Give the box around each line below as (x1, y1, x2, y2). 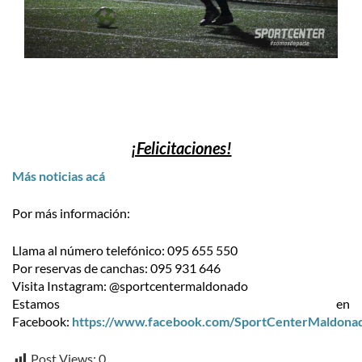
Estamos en (12, 296, 350, 311)
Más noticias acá (12, 168, 105, 183)
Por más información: (12, 205, 130, 221)
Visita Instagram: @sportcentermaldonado (12, 278, 248, 293)
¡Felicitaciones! (130, 138, 232, 158)
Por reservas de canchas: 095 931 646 (12, 260, 221, 276)
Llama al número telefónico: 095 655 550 (12, 242, 238, 258)
